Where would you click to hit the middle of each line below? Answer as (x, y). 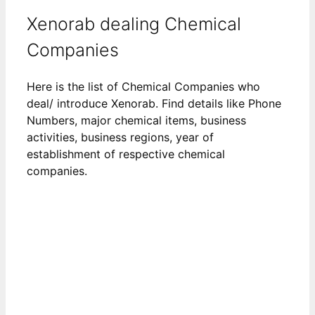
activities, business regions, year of (120, 137)
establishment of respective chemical (126, 154)
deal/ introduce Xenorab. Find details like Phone (154, 103)
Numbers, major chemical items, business (136, 120)
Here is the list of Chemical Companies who (143, 86)
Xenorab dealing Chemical (134, 24)
